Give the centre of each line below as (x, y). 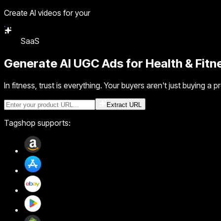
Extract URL (124, 105)
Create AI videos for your (47, 13)
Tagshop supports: (37, 123)
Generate (32, 63)
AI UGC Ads (92, 63)
